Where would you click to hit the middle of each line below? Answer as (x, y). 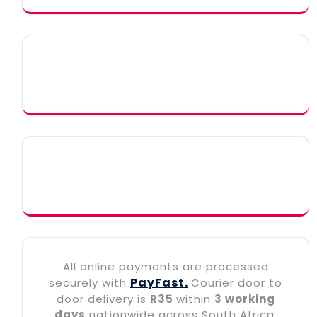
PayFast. (159, 282)
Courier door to (237, 282)
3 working (244, 299)
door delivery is (103, 299)
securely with (90, 282)
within (195, 299)
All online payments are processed (166, 266)
